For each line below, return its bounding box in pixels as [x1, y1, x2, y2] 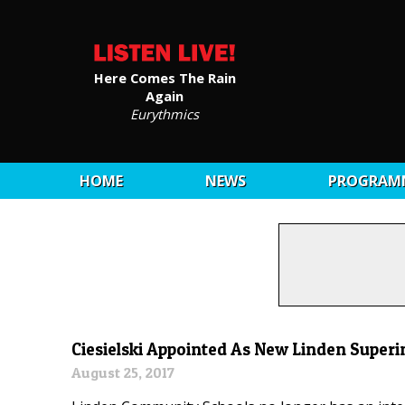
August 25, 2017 [71, 363, 175, 382]
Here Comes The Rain [93, 68, 236, 87]
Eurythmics [130, 104, 199, 123]
